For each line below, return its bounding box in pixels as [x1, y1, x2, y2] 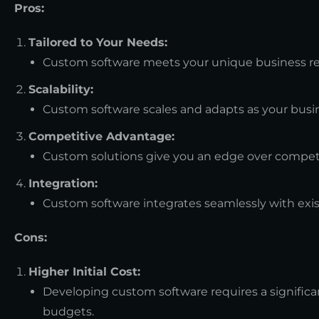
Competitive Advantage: [28, 129, 174, 143]
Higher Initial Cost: [28, 264, 140, 278]
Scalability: [28, 82, 93, 96]
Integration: [28, 176, 98, 190]
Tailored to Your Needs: [28, 35, 167, 49]
